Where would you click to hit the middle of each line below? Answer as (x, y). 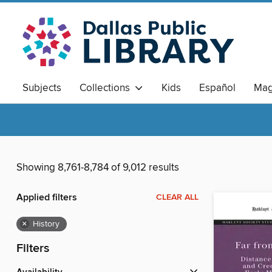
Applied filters (47, 198)
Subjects (42, 88)
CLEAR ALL (177, 198)
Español (217, 88)
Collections (107, 88)
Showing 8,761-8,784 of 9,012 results (98, 168)
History (46, 224)
